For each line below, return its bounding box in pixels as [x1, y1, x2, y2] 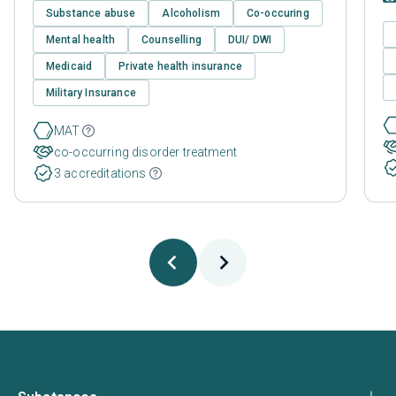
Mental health [46, 33, 116, 46]
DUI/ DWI [227, 33, 272, 46]
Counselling [141, 33, 202, 46]
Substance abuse [46, 6, 136, 19]
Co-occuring [247, 6, 309, 19]
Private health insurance [118, 59, 243, 72]
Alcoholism [162, 6, 221, 19]
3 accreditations [54, 165, 147, 180]
